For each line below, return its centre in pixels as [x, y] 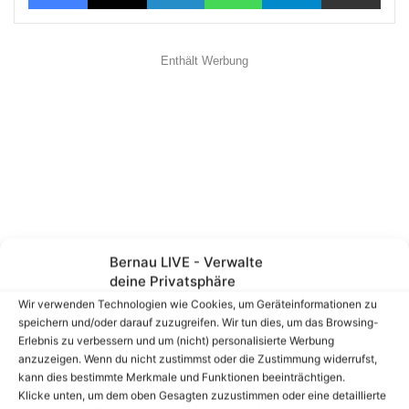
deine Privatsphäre [173, 281]
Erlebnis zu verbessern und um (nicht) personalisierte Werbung [176, 340]
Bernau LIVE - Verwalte [186, 262]
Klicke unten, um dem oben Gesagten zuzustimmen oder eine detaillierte [202, 395]
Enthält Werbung [204, 60]
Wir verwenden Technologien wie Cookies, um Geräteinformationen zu [198, 304]
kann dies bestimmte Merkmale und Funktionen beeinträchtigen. [182, 377]
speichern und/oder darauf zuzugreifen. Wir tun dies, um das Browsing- [199, 322]
